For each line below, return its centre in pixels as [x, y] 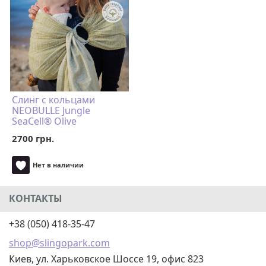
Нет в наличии [58, 165]
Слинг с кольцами [53, 100]
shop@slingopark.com [59, 243]
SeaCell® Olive [44, 121]
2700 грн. [33, 138]
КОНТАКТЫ [36, 198]
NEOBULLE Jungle [51, 110]
